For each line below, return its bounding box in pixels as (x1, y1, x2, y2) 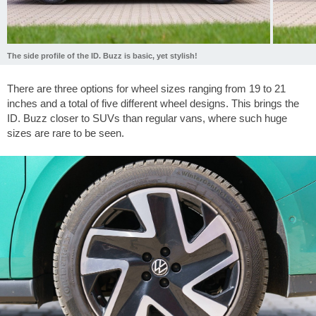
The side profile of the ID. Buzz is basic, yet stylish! (7, 51, 197, 61)
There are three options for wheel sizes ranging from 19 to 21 (7, 82, 286, 95)
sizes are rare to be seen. (7, 126, 124, 139)
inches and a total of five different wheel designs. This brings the (7, 97, 299, 109)
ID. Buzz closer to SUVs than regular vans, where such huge (7, 111, 287, 124)
